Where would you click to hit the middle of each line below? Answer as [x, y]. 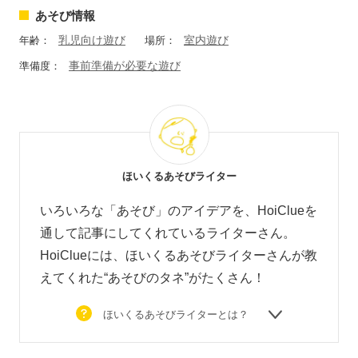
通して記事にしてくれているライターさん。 [168, 233]
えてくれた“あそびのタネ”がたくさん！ [153, 278]
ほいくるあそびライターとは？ [177, 315]
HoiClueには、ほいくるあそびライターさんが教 [179, 256]
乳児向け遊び [92, 40]
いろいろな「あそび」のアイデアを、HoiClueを [179, 211]
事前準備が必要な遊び [125, 66]
